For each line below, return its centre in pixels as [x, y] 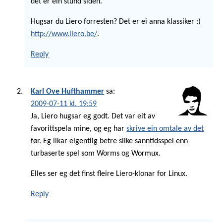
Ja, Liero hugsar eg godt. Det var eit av [93, 116]
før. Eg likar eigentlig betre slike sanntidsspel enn [110, 141]
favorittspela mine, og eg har [79, 129]
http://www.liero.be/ [64, 34]
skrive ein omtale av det [165, 129]
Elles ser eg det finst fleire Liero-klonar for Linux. [109, 174]
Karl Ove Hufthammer [68, 91]
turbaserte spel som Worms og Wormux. [96, 153]
